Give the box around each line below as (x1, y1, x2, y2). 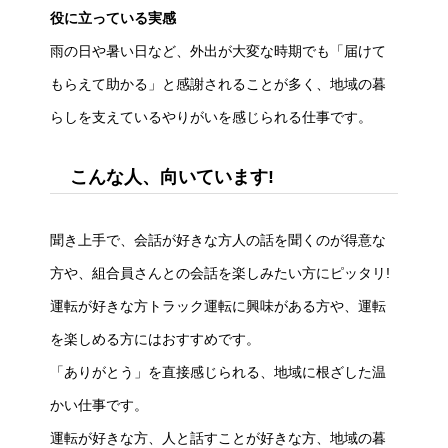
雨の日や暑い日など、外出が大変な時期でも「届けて (50, 42, 386, 59)
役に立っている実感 (50, 9, 176, 26)
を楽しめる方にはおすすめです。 (50, 330, 260, 347)
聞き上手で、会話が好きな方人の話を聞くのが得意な (50, 231, 386, 248)
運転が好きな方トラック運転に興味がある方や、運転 (50, 297, 386, 314)
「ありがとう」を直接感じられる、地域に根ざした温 (50, 363, 386, 380)
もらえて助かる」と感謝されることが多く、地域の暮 (50, 75, 386, 92)
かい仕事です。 (50, 396, 148, 413)
